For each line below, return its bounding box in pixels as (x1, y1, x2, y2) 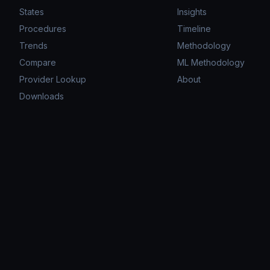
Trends (19, 40, 48, 51)
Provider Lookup (19, 74, 86, 84)
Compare (19, 57, 56, 67)
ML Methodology (177, 57, 245, 67)
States (19, 7, 44, 17)
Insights (177, 7, 207, 17)
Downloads (19, 91, 64, 101)
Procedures (19, 24, 66, 34)
